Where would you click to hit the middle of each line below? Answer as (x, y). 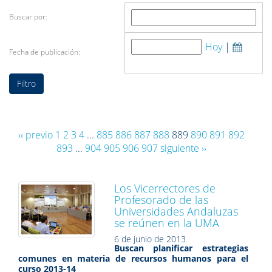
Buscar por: (28, 17)
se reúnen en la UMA (167, 223)
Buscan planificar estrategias (181, 248)
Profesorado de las (161, 200)
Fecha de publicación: (45, 52)
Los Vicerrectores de (165, 188)
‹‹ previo (35, 135)
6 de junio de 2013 (150, 239)
